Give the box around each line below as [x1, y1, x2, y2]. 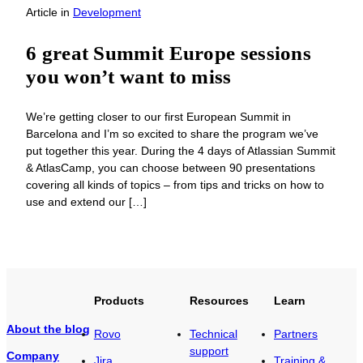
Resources [189, 293, 249, 307]
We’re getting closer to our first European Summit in [26, 110, 291, 124]
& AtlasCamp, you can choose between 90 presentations [26, 161, 315, 175]
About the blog [6, 322, 90, 335]
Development [73, 6, 141, 19]
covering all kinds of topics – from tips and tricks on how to [26, 178, 324, 192]
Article [26, 6, 58, 19]
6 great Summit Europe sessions [26, 42, 311, 65]
